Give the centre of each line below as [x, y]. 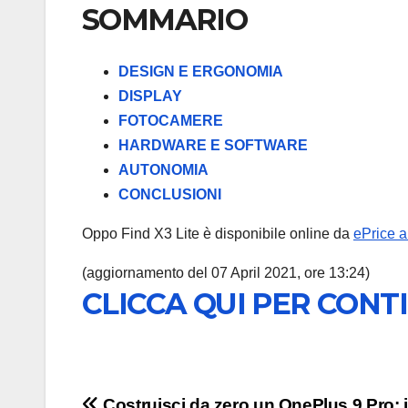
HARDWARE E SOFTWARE [213, 145]
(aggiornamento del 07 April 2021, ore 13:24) [226, 272]
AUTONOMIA [163, 169]
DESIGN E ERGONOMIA [201, 71]
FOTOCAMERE [171, 120]
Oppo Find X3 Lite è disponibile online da [218, 233]
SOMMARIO [165, 20]
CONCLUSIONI [170, 194]
